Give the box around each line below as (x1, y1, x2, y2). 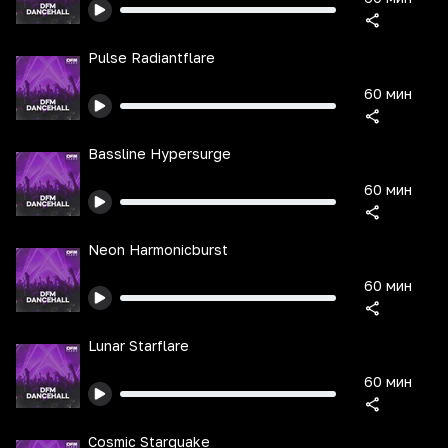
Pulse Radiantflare (88, 49, 215, 66)
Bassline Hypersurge (88, 145, 231, 162)
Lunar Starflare (88, 337, 189, 354)
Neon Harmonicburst (88, 241, 228, 258)
